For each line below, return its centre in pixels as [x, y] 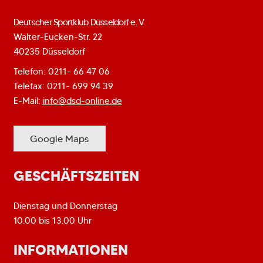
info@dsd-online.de [82, 101]
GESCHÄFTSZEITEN [76, 176]
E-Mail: [28, 101]
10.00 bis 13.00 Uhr [52, 220]
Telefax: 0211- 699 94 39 [63, 87]
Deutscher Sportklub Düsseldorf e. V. [79, 23]
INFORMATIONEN [70, 250]
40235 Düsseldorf [49, 52]
